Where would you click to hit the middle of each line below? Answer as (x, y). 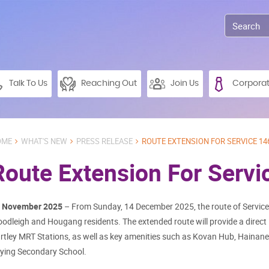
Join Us (185, 83)
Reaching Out (109, 83)
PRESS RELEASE (104, 141)
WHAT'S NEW (44, 141)
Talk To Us (28, 83)
